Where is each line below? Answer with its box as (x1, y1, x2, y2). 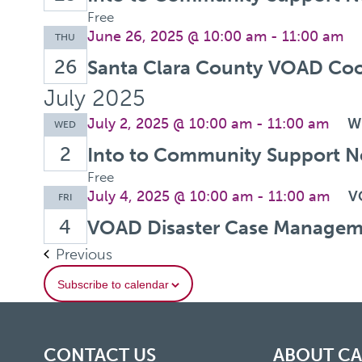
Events (111, 244, 155, 263)
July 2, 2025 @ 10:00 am (86, 114, 252, 133)
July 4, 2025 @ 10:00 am (86, 187, 253, 205)
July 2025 (43, 84, 145, 112)
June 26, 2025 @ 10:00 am (86, 27, 267, 45)
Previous (55, 245, 112, 263)
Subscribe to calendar (57, 277, 169, 291)
